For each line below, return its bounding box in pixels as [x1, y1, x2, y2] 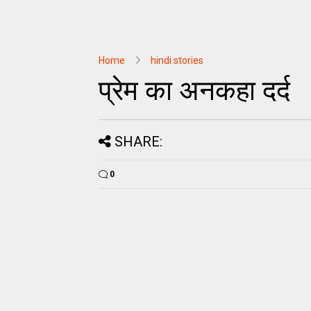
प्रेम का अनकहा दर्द [99, 74, 290, 107]
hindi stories [151, 55, 203, 66]
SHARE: [115, 133, 162, 150]
